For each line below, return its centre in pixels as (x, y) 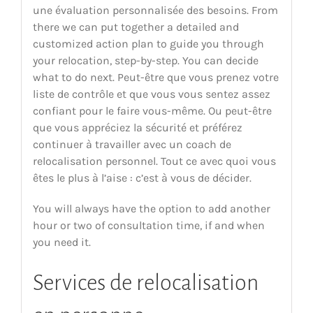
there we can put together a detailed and (136, 27)
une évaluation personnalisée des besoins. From (155, 10)
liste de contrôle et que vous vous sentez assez (151, 94)
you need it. (61, 242)
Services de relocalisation (145, 283)
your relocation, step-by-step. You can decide (145, 60)
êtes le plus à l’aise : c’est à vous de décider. (142, 177)
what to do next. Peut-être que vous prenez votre (155, 77)
